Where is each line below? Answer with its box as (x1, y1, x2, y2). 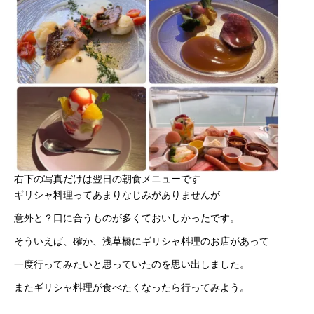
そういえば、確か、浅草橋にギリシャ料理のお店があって (14, 235, 269, 247)
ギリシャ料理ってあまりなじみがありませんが (14, 189, 220, 200)
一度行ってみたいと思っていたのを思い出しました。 (14, 259, 250, 270)
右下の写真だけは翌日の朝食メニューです (14, 173, 200, 184)
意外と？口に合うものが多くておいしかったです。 (14, 212, 240, 224)
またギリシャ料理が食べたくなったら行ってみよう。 (14, 282, 250, 293)
